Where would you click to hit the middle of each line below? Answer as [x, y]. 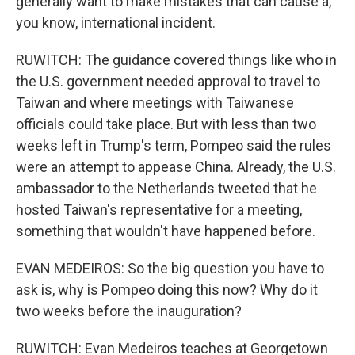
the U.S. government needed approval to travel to [168, 82]
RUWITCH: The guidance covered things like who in [176, 60]
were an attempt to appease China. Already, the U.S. [176, 167]
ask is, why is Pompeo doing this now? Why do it [167, 290]
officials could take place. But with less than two [166, 124]
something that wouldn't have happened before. [166, 231]
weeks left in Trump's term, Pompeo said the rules [174, 146]
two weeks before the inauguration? [129, 311]
